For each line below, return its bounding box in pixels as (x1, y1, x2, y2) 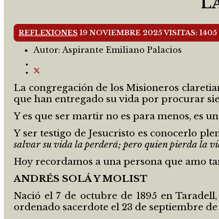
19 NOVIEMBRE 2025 (80, 28, 164, 38)
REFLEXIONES (19, 28, 78, 38)
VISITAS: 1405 (164, 28, 217, 38)
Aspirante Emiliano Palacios (62, 45, 182, 55)
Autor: (33, 45, 62, 55)
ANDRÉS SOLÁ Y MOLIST (14, 173, 148, 184)
